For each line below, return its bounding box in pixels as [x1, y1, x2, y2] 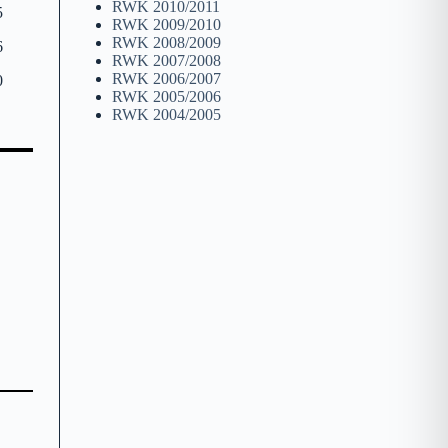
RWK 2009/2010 [111, 16, 221, 34]
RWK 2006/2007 [111, 70, 221, 88]
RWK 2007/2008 [111, 52, 221, 70]
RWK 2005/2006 [111, 88, 221, 106]
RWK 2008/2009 [111, 34, 221, 52]
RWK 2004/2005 [111, 106, 221, 124]
